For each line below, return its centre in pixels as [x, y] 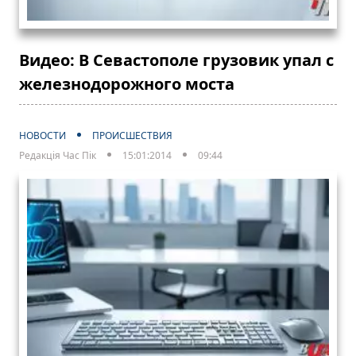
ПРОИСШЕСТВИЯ [132, 136]
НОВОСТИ [43, 136]
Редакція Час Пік [58, 156]
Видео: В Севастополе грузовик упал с [176, 60]
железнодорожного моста [127, 84]
